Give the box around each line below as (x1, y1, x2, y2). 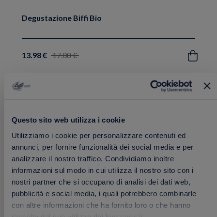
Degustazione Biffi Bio (22, 13, 102, 22)
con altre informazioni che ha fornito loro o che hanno (11, 201, 190, 209)
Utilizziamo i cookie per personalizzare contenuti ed (11, 131, 186, 139)
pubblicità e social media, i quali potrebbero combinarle (11, 189, 196, 198)
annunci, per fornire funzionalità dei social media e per (11, 142, 193, 151)
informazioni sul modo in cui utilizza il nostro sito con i (11, 166, 193, 174)
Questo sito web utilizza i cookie (11, 116, 125, 124)
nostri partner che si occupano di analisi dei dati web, (11, 177, 190, 186)
